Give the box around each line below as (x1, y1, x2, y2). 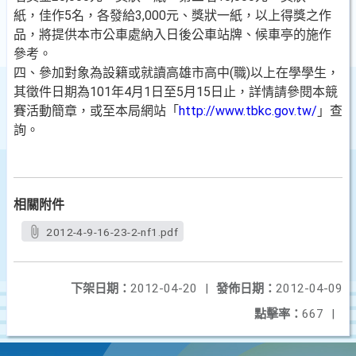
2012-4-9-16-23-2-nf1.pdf (46, 226, 179, 238)
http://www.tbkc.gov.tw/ (179, 103, 317, 118)
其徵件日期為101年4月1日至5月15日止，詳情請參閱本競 (14, 84, 338, 99)
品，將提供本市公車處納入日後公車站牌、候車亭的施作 (14, 27, 331, 42)
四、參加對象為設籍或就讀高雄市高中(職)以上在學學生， (14, 65, 339, 80)
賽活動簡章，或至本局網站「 (14, 103, 179, 118)
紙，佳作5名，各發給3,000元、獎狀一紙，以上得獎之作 (14, 8, 331, 23)
